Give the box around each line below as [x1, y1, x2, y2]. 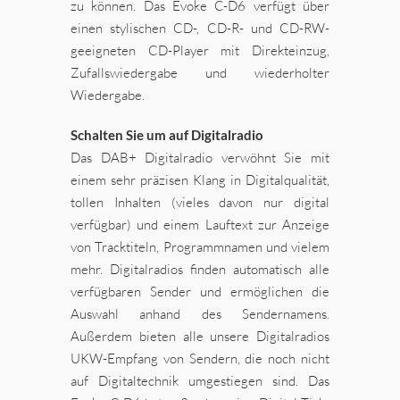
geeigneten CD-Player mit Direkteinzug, [71, 42, 329, 60]
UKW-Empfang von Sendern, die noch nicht [71, 350, 329, 368]
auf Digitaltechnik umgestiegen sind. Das [71, 372, 329, 390]
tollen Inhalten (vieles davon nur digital [71, 194, 329, 212]
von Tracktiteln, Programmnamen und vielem [71, 238, 329, 256]
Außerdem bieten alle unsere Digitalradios [71, 328, 329, 346]
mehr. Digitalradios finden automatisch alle [71, 261, 329, 279]
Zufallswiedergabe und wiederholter [71, 64, 329, 82]
